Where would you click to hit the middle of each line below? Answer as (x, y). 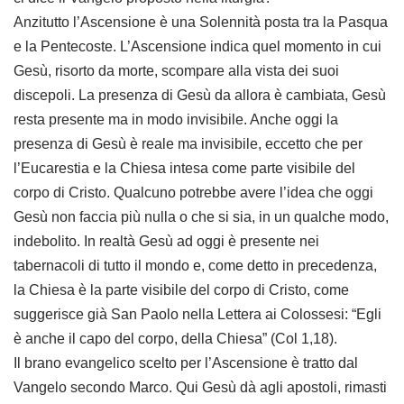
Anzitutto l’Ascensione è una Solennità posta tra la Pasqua (201, 22)
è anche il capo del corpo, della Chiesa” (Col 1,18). (175, 339)
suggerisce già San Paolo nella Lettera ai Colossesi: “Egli (197, 314)
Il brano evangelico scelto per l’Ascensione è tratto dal (186, 363)
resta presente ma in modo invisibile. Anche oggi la (176, 119)
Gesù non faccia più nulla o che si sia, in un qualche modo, (201, 217)
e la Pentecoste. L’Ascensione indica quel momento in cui (197, 46)
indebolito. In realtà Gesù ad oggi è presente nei (166, 241)
